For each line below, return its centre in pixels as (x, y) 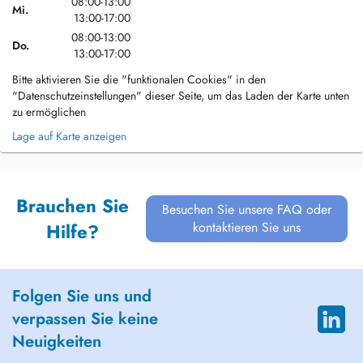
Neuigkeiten (57, 342)
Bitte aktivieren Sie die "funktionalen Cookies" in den (139, 79)
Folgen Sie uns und (82, 296)
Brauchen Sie (72, 206)
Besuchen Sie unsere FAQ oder (247, 209)
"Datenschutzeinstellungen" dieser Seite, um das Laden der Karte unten (181, 96)
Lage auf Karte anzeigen (69, 136)
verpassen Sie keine (85, 319)
